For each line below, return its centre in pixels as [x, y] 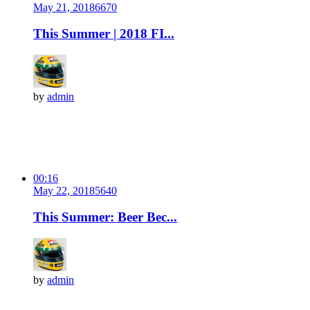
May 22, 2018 [64, 190]
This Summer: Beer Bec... [105, 217]
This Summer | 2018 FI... [104, 34]
